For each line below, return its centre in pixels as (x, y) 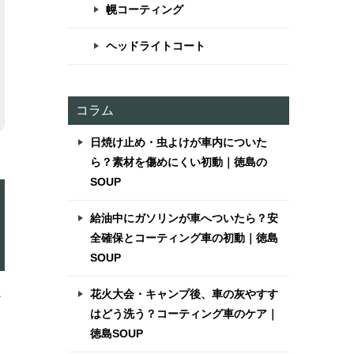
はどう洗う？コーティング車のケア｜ (184, 314)
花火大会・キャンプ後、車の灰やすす (184, 294)
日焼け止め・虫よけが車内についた (179, 142)
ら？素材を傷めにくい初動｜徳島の (179, 162)
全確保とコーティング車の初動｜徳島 (184, 238)
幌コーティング (145, 9)
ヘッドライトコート (156, 46)
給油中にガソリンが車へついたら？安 (184, 218)
